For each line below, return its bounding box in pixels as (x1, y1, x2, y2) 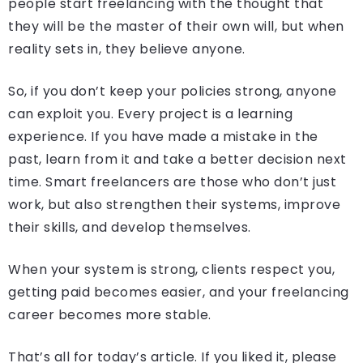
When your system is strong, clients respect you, (8, 260, 335, 280)
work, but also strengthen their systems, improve (8, 195, 340, 215)
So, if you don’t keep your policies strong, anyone (8, 82, 336, 101)
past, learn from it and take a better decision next (8, 150, 347, 169)
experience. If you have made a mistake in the (8, 127, 318, 147)
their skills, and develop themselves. (8, 218, 251, 237)
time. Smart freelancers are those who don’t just (8, 173, 336, 192)
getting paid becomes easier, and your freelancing (8, 283, 349, 302)
